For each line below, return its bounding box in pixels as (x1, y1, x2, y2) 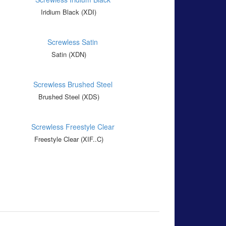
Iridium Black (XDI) (41, 7, 96, 17)
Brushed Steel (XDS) (38, 92, 99, 102)
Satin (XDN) (51, 49, 86, 60)
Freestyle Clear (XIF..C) (34, 134, 103, 144)
